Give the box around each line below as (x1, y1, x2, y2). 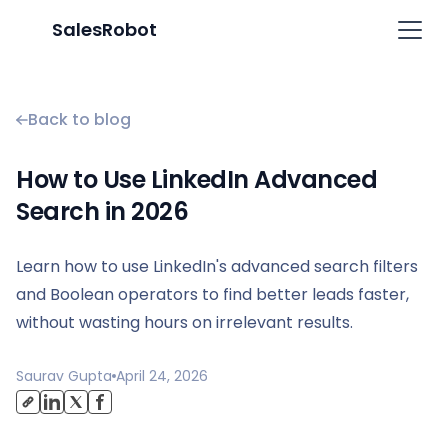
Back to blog (28, 108, 131, 131)
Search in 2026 (16, 195, 188, 228)
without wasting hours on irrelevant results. (16, 311, 353, 334)
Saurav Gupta (16, 366, 112, 386)
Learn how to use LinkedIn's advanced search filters (16, 255, 418, 278)
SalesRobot (52, 17, 157, 42)
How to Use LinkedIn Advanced (16, 163, 377, 196)
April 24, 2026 (116, 366, 208, 386)
